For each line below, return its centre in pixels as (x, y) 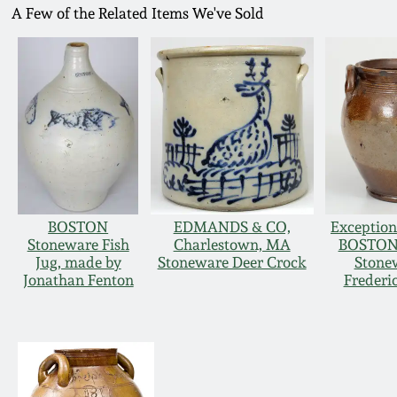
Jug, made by (78, 263)
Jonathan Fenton (78, 280)
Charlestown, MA (232, 245)
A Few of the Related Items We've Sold (138, 14)
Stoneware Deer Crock (232, 263)
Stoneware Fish (78, 245)
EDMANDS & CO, (232, 227)
